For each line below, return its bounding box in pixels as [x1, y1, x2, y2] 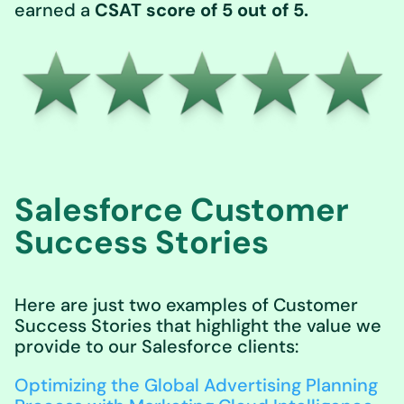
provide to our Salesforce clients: [14, 335, 298, 359]
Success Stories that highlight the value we [14, 314, 381, 338]
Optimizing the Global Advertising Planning [14, 373, 378, 398]
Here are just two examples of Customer [14, 293, 358, 317]
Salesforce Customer [14, 188, 349, 232]
